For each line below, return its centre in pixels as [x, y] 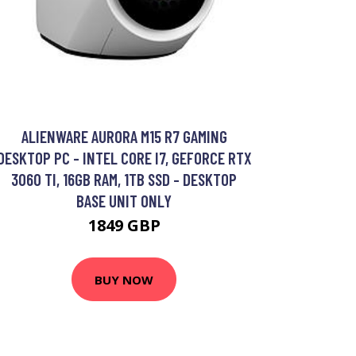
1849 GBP [124, 226]
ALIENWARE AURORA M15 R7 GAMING [124, 137]
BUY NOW [124, 279]
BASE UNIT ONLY [124, 201]
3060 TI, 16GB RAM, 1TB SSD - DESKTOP [124, 180]
